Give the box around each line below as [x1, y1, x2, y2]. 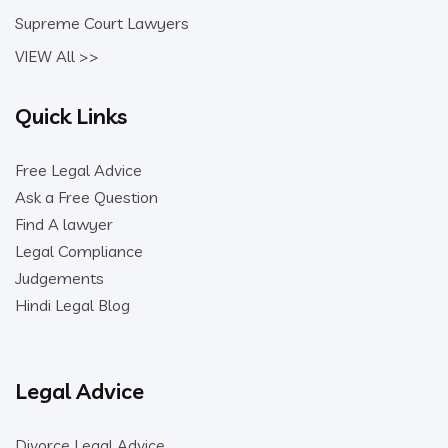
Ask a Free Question [15, 186, 158, 207]
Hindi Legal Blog [15, 294, 130, 315]
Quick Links [15, 101, 127, 130]
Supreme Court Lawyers [15, 12, 189, 33]
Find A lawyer [15, 213, 113, 234]
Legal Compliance [15, 240, 143, 261]
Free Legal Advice [15, 159, 142, 180]
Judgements [15, 267, 104, 288]
